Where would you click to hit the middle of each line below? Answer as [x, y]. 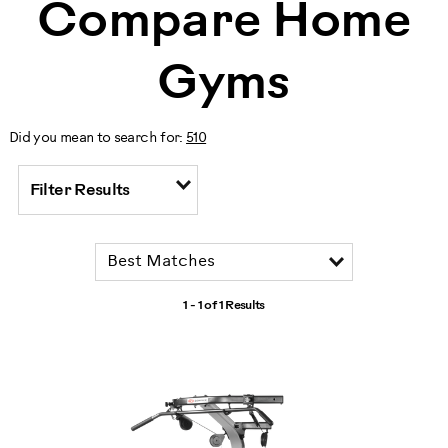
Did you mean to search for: [97, 138]
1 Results [240, 306]
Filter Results [79, 190]
